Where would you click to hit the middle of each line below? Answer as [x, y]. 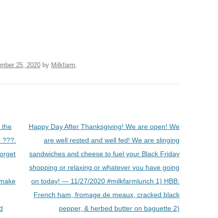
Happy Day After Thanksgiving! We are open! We [104, 126]
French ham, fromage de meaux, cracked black [106, 194]
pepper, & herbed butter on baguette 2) [119, 208]
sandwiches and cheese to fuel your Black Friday [104, 154]
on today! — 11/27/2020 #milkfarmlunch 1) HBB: [105, 181]
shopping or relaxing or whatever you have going [104, 167]
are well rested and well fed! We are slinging [111, 140]
